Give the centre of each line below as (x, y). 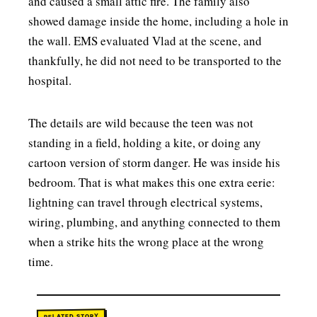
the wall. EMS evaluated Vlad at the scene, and (145, 41)
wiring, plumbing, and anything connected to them (154, 222)
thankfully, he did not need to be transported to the (155, 60)
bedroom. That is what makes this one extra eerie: (152, 182)
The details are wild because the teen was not (141, 123)
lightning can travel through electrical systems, (145, 202)
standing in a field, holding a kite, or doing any (145, 143)
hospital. (50, 80)
